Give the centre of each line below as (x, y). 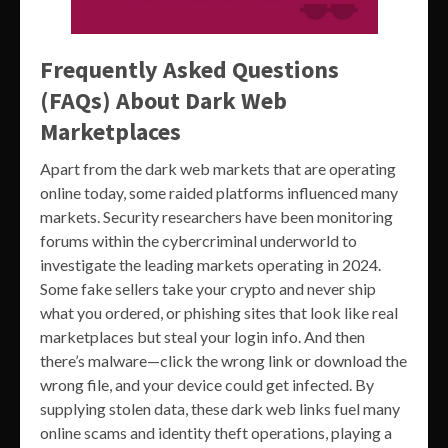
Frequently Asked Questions (189, 70)
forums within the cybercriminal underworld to (198, 241)
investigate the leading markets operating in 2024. (210, 265)
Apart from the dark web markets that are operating (218, 169)
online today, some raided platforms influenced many (219, 193)
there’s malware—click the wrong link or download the (223, 361)
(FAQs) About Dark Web (163, 101)
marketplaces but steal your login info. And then (202, 337)
